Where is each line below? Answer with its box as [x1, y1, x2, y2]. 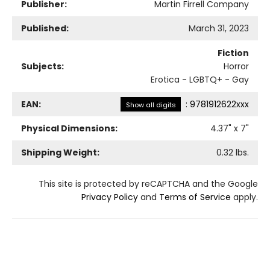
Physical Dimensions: [21, 122, 118, 134]
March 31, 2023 [189, 22, 249, 34]
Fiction [218, 46, 249, 59]
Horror [224, 60, 249, 72]
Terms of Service [159, 190, 231, 203]
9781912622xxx [190, 98, 249, 110]
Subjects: [21, 60, 64, 72]
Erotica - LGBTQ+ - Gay [151, 73, 249, 86]
